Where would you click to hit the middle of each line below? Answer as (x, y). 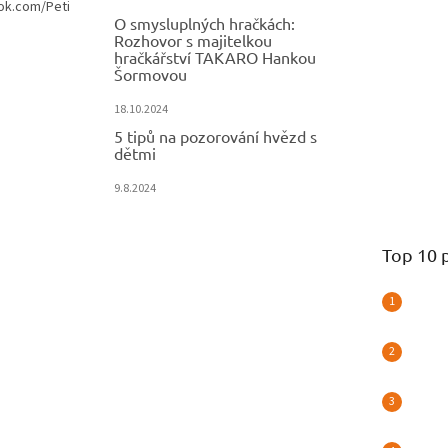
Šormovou (151, 73)
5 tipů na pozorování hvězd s (216, 135)
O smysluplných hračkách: (205, 22)
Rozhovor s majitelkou (193, 39)
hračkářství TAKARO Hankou (215, 56)
